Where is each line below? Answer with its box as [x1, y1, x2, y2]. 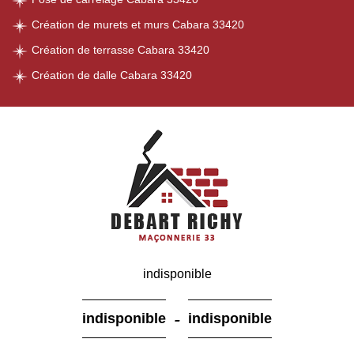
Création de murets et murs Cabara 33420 [32, 18, 244, 31]
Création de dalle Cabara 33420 [32, 69, 192, 81]
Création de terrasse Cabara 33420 [32, 43, 209, 56]
